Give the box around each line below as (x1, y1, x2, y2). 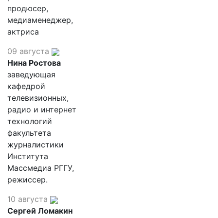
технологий (7, 116, 52, 126)
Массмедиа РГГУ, (7, 163, 74, 173)
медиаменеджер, (7, 15, 73, 25)
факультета (7, 128, 51, 138)
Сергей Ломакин (7, 206, 73, 216)
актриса (7, 27, 39, 36)
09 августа (7, 46, 49, 56)
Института (7, 151, 48, 161)
